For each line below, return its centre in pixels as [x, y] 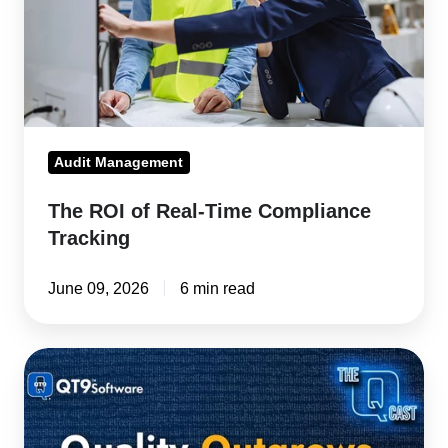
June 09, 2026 [98, 288]
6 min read [217, 288]
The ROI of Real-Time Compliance [209, 211]
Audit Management [119, 162]
